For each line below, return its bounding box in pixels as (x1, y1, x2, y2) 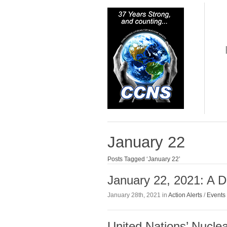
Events (207, 191, 225, 199)
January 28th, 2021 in (107, 191, 168, 199)
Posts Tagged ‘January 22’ (107, 156, 180, 163)
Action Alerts (168, 191, 202, 199)
